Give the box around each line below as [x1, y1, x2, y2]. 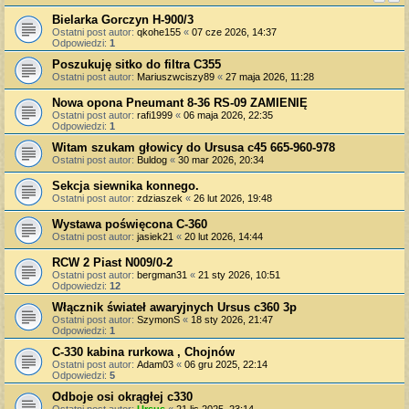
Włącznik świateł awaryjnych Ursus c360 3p [52, 299, 297, 314]
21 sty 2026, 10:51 [198, 268, 280, 280]
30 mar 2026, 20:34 [178, 153, 264, 165]
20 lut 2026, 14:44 [184, 230, 263, 242]
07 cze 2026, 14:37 [192, 26, 277, 37]
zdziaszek [137, 192, 183, 204]
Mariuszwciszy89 [137, 70, 215, 82]
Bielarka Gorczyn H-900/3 [52, 12, 194, 26]
